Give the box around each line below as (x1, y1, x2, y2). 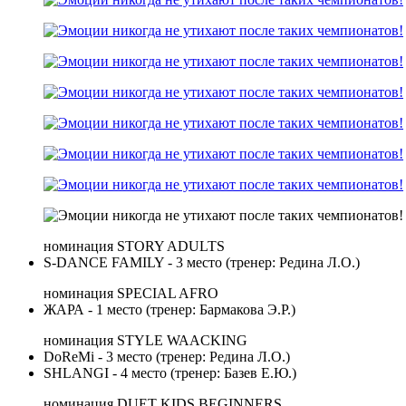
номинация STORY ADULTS (43, 238, 225, 255)
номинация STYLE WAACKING (43, 333, 247, 349)
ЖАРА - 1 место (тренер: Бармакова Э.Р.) (43, 302, 295, 318)
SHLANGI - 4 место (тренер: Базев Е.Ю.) (43, 365, 296, 382)
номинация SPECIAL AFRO (43, 285, 218, 302)
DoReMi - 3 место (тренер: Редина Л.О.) (43, 349, 290, 365)
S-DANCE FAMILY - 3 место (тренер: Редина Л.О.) (43, 255, 360, 271)
